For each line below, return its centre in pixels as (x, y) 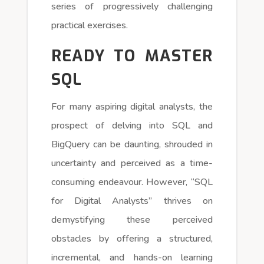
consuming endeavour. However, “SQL (132, 182)
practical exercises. (89, 25)
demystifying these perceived (132, 220)
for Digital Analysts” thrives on (132, 201)
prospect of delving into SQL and (132, 125)
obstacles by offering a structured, (132, 238)
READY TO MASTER (132, 56)
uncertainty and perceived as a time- (132, 163)
